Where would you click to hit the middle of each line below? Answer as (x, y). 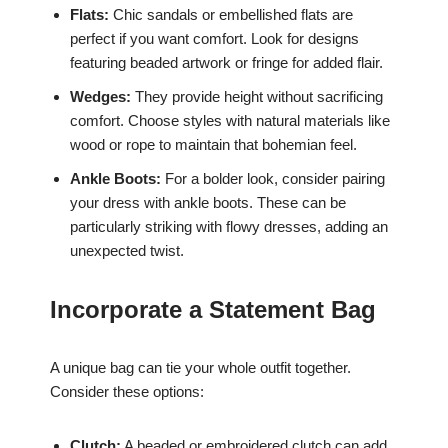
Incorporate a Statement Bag (213, 309)
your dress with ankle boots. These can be (208, 202)
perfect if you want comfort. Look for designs (214, 38)
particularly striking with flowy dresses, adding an (229, 226)
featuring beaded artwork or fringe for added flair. (226, 62)
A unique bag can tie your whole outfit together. (200, 367)
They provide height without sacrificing (257, 96)
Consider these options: (127, 391)
